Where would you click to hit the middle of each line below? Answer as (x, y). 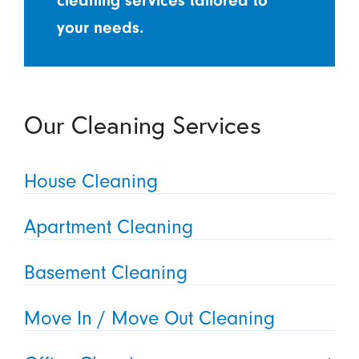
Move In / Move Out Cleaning (149, 318)
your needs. (101, 28)
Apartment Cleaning (108, 227)
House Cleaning (91, 182)
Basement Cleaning (105, 272)
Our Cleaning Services (142, 125)
